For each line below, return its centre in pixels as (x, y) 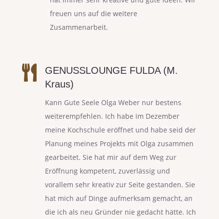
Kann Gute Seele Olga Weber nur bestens (113, 103)
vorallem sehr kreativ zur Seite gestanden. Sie (120, 185)
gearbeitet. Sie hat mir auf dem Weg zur (110, 157)
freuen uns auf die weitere (93, 14)
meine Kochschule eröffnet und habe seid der (120, 130)
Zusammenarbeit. (79, 27)
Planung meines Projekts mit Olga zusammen (119, 144)
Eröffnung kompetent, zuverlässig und (107, 171)
